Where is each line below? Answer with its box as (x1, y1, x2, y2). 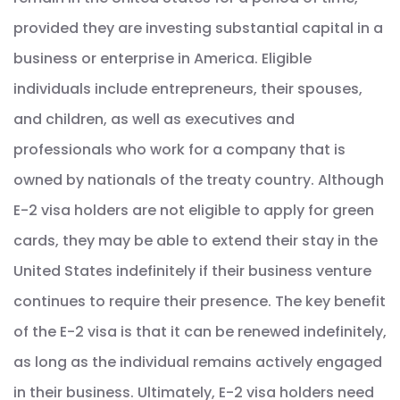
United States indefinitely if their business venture (13, 261, 371, 282)
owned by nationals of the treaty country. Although (13, 170, 384, 191)
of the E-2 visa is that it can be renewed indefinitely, (13, 321, 387, 343)
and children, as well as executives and (13, 109, 295, 130)
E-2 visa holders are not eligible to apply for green (13, 200, 374, 221)
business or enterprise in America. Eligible (13, 48, 312, 70)
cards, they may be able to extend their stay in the (13, 230, 378, 252)
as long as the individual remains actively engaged (13, 352, 382, 373)
